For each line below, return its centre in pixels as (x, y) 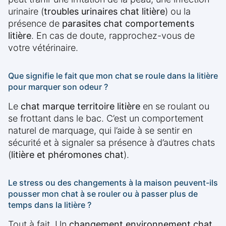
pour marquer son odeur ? (58, 87)
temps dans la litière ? (50, 205)
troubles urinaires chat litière (104, 12)
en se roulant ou (175, 106)
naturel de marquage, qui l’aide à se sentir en (100, 131)
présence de (35, 24)
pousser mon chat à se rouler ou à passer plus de (103, 194)
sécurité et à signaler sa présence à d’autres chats (111, 143)
